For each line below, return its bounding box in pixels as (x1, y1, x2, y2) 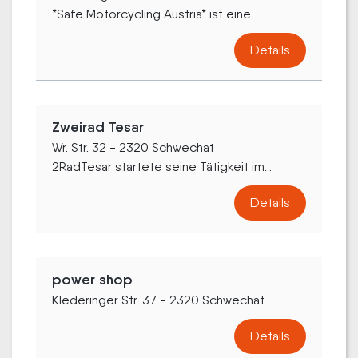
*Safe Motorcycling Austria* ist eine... (52, 6, 258, 22)
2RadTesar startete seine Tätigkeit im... (52, 158, 272, 174)
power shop (52, 270, 133, 288)
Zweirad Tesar (52, 117, 144, 136)
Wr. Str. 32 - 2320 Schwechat (52, 139, 214, 155)
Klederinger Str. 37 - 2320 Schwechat (52, 292, 265, 308)
